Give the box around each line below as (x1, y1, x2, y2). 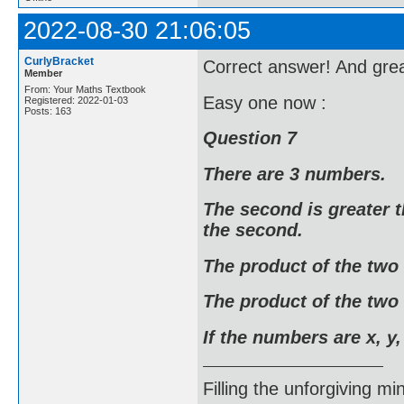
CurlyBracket (24, 55, 94, 68)
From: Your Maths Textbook (24, 84, 146, 95)
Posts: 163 (24, 106, 71, 116)
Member (24, 68, 62, 78)
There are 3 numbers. (203, 163, 386, 184)
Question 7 (203, 128, 297, 149)
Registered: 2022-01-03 (24, 95, 128, 106)
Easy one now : (203, 92, 326, 113)
